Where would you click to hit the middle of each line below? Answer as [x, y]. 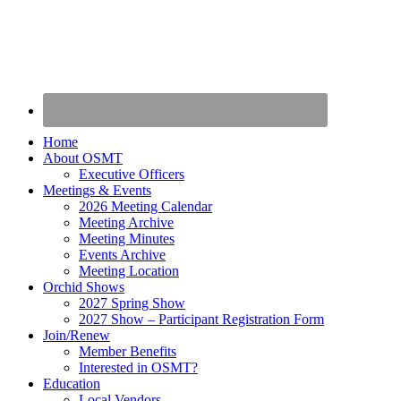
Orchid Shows [84, 286]
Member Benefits [128, 351]
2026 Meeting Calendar [145, 206]
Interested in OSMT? [138, 367]
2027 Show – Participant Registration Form [201, 319]
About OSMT [83, 158]
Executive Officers [132, 174]
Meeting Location [129, 270]
